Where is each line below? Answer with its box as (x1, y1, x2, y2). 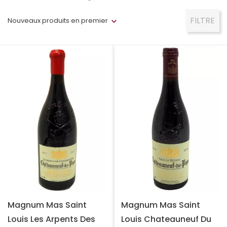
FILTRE (190, 14, 215, 26)
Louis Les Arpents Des (8, 213, 95, 225)
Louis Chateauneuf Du (121, 213, 211, 225)
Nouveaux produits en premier (8, 15, 108, 25)
